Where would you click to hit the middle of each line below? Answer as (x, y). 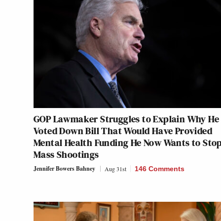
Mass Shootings (66, 155)
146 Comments (160, 169)
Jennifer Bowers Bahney (64, 169)
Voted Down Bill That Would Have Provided (123, 131)
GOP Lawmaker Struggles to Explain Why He (126, 119)
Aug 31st (115, 169)
